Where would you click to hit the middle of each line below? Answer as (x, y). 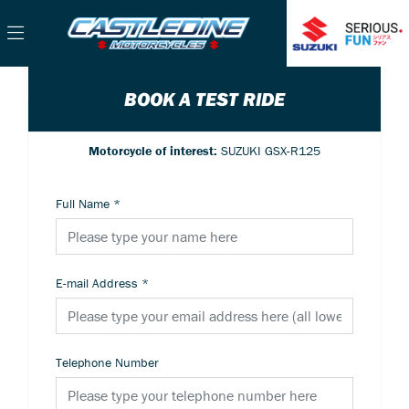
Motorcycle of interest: (155, 150)
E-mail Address (97, 283)
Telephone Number (107, 362)
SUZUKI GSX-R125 (271, 150)
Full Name (83, 203)
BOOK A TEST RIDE (204, 98)
